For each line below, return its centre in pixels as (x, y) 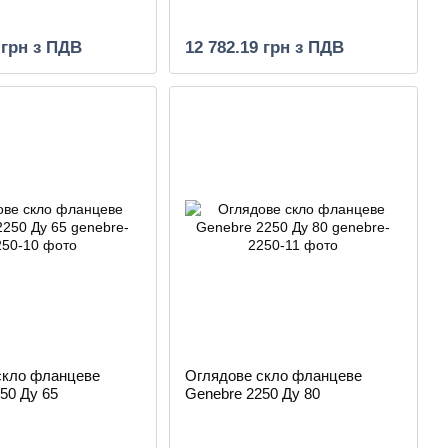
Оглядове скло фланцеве (273, 375)
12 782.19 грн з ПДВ (264, 47)
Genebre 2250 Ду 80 (252, 393)
